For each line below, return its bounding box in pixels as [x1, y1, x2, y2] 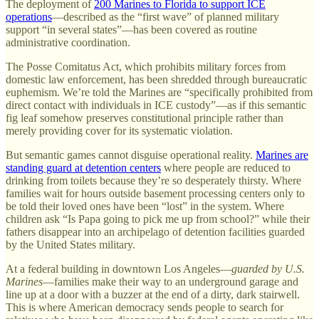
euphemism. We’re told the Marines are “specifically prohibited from [6, 85, 313, 98]
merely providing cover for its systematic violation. [6, 124, 233, 137]
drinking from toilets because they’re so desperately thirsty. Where [6, 174, 301, 187]
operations [6, 10, 52, 23]
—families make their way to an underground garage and [43, 275, 298, 288]
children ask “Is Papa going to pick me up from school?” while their [6, 212, 310, 225]
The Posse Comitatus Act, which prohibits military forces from [6, 60, 286, 73]
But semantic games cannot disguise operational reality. [6, 148, 256, 161]
